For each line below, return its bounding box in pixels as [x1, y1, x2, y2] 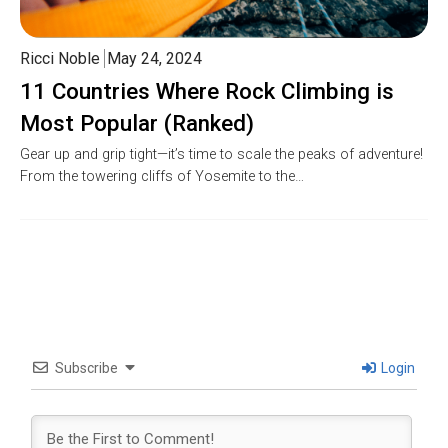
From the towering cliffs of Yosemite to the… [20, 168, 304, 186]
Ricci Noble [20, 49, 100, 69]
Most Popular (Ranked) [20, 110, 254, 137]
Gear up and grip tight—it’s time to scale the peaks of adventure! [20, 146, 423, 164]
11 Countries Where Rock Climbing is [20, 78, 394, 105]
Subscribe [55, 360, 118, 377]
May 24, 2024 [107, 49, 202, 69]
